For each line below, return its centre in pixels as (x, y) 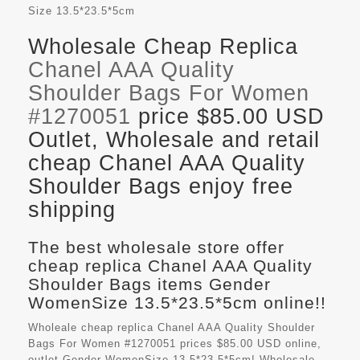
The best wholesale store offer (156, 247)
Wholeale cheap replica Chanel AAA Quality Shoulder (172, 328)
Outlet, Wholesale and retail (174, 140)
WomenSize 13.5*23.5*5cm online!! (177, 303)
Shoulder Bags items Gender (149, 284)
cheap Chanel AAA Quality (167, 164)
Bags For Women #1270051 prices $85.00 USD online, (175, 344)
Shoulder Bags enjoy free (161, 187)
